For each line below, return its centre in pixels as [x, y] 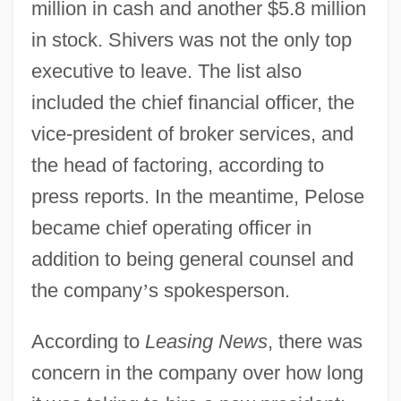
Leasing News [206, 341]
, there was [315, 341]
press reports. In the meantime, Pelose [197, 196]
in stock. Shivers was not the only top [191, 39]
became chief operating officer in [171, 227]
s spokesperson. [219, 290]
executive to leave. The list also [166, 71]
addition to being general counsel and [192, 259]
